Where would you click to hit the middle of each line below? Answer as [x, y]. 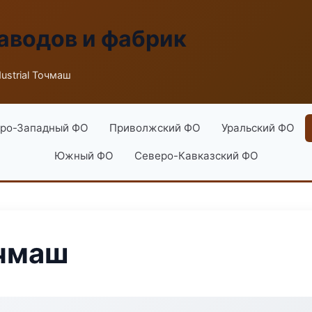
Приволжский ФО [155, 128]
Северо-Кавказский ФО [196, 156]
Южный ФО [84, 156]
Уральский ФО [258, 128]
